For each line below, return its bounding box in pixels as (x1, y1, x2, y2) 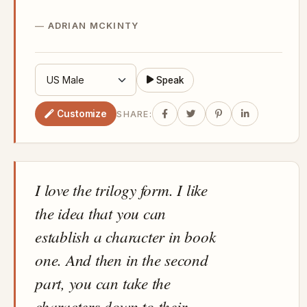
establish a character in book (35, 225, 216, 247)
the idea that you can (35, 202, 167, 224)
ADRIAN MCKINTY (47, 21, 139, 31)
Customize (57, 108, 108, 119)
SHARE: (116, 108, 152, 119)
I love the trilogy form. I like (35, 179, 208, 201)
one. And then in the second (35, 249, 208, 271)
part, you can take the (35, 272, 171, 294)
